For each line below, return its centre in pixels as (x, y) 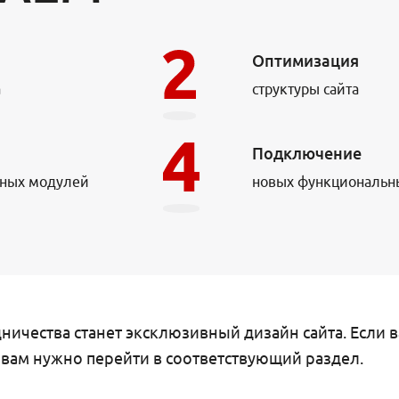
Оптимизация (305, 60)
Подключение (306, 153)
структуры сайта (305, 89)
